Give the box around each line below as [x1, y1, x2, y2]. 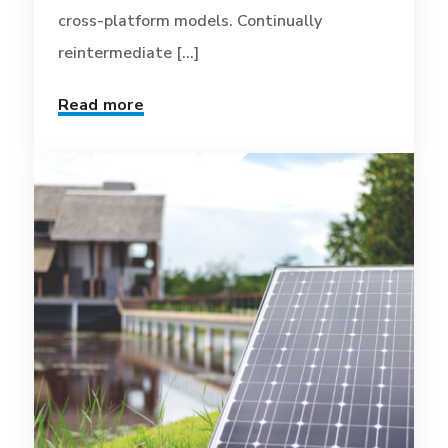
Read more [57, 93, 144, 116]
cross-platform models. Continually [57, 9, 322, 32]
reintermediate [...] [57, 41, 199, 64]
